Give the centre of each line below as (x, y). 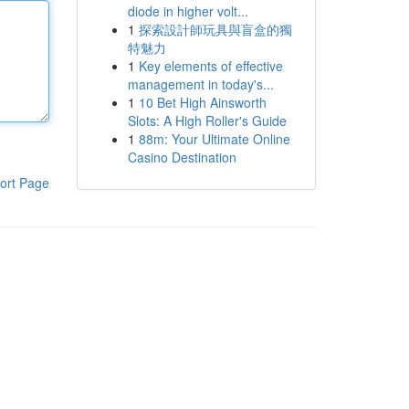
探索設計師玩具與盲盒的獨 (215, 29)
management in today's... (200, 84)
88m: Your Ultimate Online (214, 139)
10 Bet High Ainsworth (202, 102)
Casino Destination (182, 157)
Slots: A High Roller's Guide (207, 121)
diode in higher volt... (188, 11)
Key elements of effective (210, 66)
